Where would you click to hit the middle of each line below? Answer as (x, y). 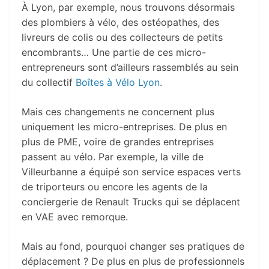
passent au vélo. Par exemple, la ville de (113, 156)
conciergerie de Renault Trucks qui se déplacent (131, 201)
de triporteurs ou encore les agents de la (115, 186)
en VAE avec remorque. (75, 216)
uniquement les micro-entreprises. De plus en (124, 126)
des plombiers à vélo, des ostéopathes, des (120, 22)
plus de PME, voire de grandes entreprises (118, 141)
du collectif (49, 82)
